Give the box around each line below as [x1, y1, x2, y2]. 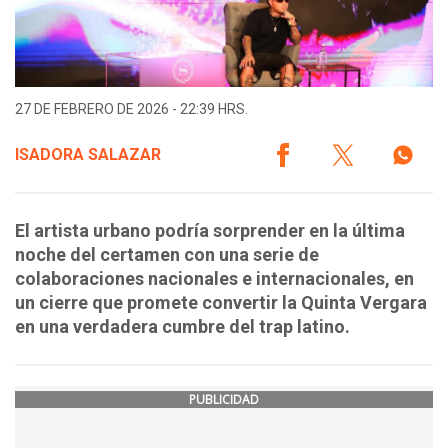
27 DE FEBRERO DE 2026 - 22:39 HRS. [15, 101, 248, 118]
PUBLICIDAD [189, 391, 259, 409]
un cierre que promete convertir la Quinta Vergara [15, 292, 427, 314]
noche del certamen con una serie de [15, 244, 319, 266]
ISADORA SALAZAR [15, 145, 161, 165]
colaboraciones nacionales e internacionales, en [15, 268, 414, 290]
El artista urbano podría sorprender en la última [15, 220, 405, 242]
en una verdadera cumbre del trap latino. [15, 316, 350, 338]
